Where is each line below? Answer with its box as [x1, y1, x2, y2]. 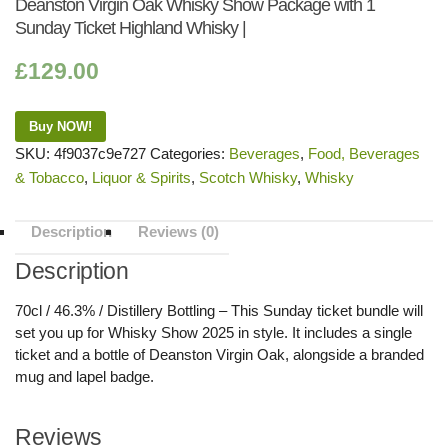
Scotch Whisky [199, 169, 297, 186]
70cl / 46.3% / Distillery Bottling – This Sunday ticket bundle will [15, 302, 423, 319]
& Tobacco [15, 169, 84, 186]
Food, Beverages [308, 145, 420, 162]
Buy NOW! [29, 119, 92, 134]
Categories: [150, 145, 229, 162]
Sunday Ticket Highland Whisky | [15, 18, 246, 38]
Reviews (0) [138, 223, 219, 240]
